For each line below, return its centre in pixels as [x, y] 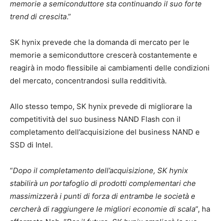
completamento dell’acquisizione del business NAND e [105, 132]
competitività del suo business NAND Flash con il [95, 119]
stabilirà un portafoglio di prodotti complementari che [103, 183]
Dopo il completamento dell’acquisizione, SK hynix [100, 170]
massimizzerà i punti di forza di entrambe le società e [103, 196]
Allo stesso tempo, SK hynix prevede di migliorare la [101, 106]
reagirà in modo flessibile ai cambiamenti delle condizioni [110, 68]
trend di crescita [38, 16]
